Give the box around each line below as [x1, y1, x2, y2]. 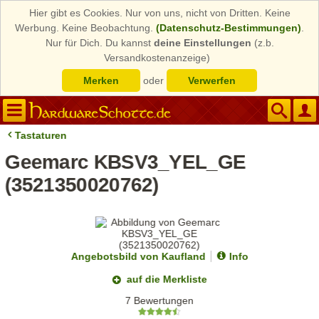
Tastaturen [15, 130, 68, 141]
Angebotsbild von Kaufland [70, 251, 206, 262]
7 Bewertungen [125, 295, 194, 307]
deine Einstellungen [153, 37, 251, 48]
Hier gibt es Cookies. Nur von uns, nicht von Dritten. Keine [28, 7, 291, 19]
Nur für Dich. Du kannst [45, 37, 154, 48]
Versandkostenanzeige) [104, 52, 210, 63]
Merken [83, 75, 119, 86]
